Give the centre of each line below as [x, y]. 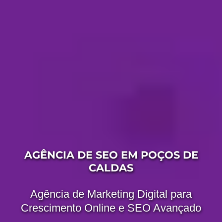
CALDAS [111, 167]
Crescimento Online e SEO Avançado [111, 208]
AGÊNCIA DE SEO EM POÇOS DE [111, 155]
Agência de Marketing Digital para [111, 194]
